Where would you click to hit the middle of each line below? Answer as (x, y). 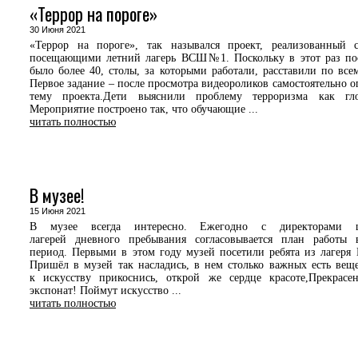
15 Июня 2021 (62, 211)
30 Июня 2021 (62, 30)
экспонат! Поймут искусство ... (105, 290)
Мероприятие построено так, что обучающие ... (144, 109)
